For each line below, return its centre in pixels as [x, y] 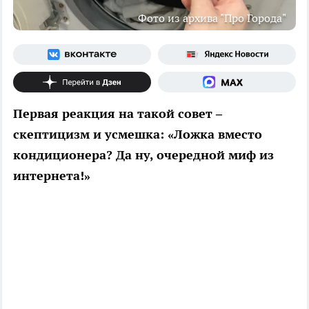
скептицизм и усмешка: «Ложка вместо [138, 134]
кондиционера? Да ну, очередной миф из [143, 155]
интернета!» [52, 176]
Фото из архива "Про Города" [212, 18]
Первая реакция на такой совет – [118, 114]
